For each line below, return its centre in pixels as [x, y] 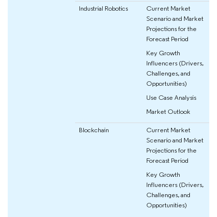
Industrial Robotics [103, 8]
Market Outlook [168, 111]
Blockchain [94, 130]
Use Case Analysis [171, 97]
